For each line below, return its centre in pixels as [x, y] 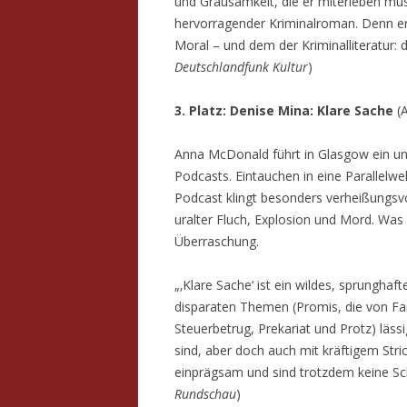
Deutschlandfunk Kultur [241, 67]
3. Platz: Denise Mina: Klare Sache [284, 110]
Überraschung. [217, 241]
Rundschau [205, 394]
